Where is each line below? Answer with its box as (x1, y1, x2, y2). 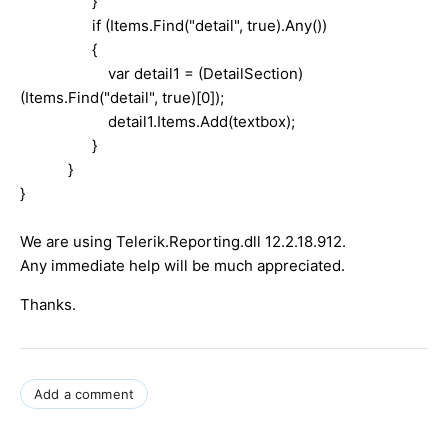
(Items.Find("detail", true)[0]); (20, 87, 224, 107)
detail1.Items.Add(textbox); (20, 111, 295, 131)
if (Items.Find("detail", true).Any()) (20, 15, 327, 35)
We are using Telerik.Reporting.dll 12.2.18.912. (20, 231, 346, 251)
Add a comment (34, 385, 135, 402)
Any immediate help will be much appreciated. (20, 255, 345, 275)
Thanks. (20, 294, 76, 314)
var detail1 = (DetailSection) (20, 63, 303, 83)
